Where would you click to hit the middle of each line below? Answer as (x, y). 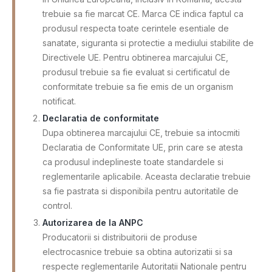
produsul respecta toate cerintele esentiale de (136, 28)
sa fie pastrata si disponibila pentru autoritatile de (141, 191)
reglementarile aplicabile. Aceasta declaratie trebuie (147, 176)
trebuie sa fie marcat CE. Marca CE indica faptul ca (143, 13)
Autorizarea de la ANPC (93, 222)
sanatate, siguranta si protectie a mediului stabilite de (148, 42)
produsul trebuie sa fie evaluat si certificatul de (136, 72)
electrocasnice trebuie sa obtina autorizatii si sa (138, 251)
